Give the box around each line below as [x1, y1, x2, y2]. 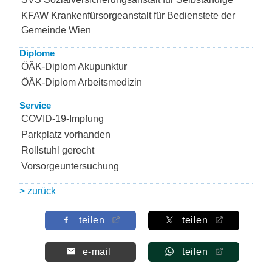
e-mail [82, 246, 111, 257]
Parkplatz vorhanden [21, 129, 110, 140]
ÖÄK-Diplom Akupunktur [21, 61, 127, 72]
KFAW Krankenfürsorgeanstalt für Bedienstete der [21, 10, 235, 21]
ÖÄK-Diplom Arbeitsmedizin [21, 77, 142, 87]
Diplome [19, 48, 55, 58]
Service [19, 100, 51, 110]
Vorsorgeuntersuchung [21, 161, 119, 171]
